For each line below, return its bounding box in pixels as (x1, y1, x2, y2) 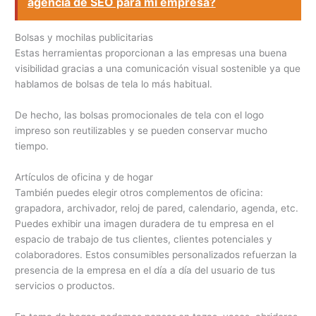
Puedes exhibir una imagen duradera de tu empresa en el (15, 218, 274, 230)
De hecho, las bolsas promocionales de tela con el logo (15, 109, 265, 121)
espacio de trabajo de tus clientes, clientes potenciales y (15, 233, 273, 245)
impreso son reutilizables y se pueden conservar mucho (15, 125, 268, 137)
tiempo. (15, 140, 49, 152)
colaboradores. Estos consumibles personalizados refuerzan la (15, 249, 298, 261)
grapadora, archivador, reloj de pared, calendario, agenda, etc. (15, 202, 299, 214)
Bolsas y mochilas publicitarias (15, 32, 154, 44)
